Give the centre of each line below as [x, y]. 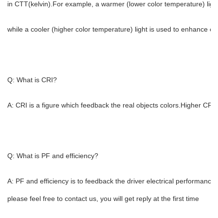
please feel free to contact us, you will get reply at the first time [103, 199]
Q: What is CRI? [32, 80]
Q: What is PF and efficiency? [53, 156]
